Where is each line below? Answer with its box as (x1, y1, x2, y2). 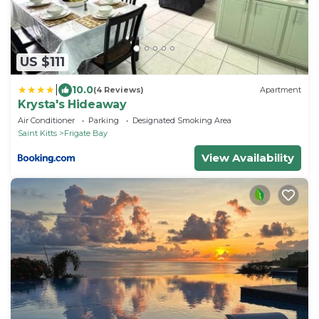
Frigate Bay (64, 127, 108, 138)
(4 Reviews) (93, 85, 144, 95)
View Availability (202, 150, 294, 164)
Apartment (260, 85, 301, 95)
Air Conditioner (18, 115, 75, 125)
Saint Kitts (18, 127, 57, 138)
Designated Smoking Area (132, 115, 231, 125)
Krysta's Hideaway (18, 97, 127, 111)
